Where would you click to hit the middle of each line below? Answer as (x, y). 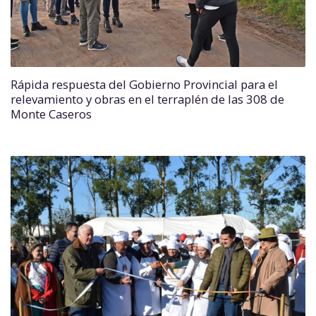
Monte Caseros (51, 114)
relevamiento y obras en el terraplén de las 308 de (147, 99)
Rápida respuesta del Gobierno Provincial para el (144, 84)
